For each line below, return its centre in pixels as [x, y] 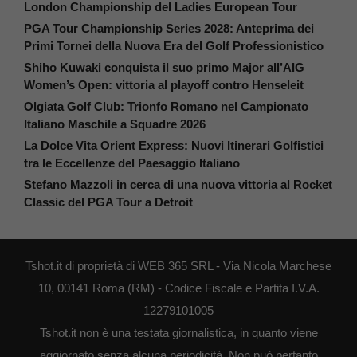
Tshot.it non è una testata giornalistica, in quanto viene [178, 333]
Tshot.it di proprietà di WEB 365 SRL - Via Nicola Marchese [178, 266]
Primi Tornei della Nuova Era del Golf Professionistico [174, 46]
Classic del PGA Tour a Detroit [108, 202]
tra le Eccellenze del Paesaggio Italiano [132, 163]
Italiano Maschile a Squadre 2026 [115, 124]
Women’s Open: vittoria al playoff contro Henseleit [164, 85]
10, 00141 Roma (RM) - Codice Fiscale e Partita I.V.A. [178, 288]
